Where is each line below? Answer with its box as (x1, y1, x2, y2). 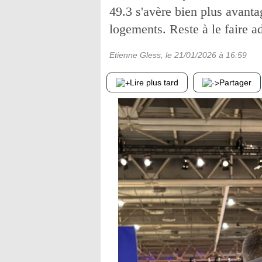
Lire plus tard (130, 78, 178, 87)
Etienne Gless (109, 50, 161, 60)
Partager (219, 78, 251, 87)
